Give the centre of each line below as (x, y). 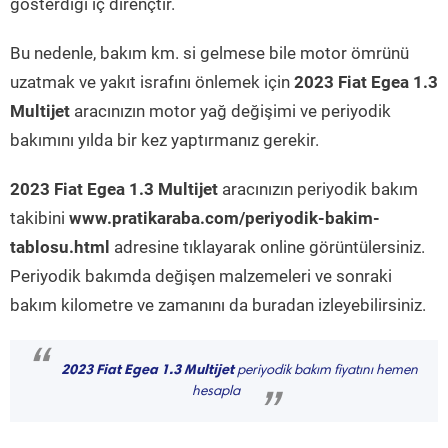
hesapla (216, 392)
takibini (39, 218)
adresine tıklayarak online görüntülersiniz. (267, 247)
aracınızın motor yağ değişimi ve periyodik (230, 111)
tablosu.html (60, 247)
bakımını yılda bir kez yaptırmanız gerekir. (164, 140)
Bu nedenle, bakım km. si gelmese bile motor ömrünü (209, 53)
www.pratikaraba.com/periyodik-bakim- (224, 218)
